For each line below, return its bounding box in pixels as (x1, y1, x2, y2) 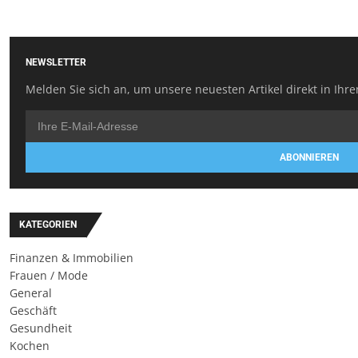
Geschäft (10, 303, 57, 319)
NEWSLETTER (26, 57, 86, 69)
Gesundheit (10, 320, 72, 336)
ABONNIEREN (280, 152, 339, 164)
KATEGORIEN (19, 219, 77, 231)
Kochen (10, 338, 50, 354)
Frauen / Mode (10, 268, 88, 284)
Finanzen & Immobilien (10, 250, 133, 266)
